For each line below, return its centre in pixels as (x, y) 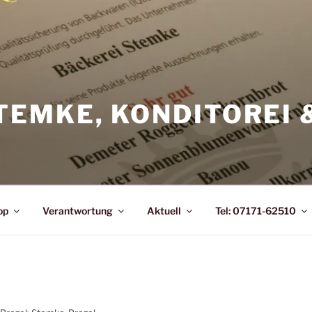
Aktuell (164, 210)
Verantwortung (77, 210)
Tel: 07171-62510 (255, 210)
